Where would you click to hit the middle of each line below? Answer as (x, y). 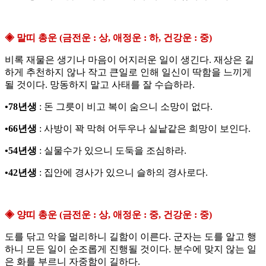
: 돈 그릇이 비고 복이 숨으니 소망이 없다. (125, 107)
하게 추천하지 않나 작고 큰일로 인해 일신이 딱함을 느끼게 (128, 72)
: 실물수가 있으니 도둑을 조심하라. (112, 151)
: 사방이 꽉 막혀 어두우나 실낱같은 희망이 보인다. (144, 129)
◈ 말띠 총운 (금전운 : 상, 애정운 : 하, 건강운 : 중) (108, 38)
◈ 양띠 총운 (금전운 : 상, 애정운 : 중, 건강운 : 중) (108, 215)
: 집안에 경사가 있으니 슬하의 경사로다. (122, 173)
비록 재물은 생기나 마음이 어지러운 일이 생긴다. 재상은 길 (129, 60)
